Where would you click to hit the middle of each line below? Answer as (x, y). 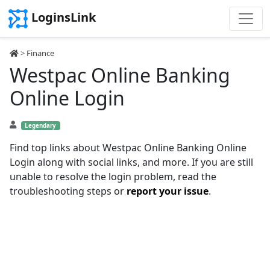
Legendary (41, 126)
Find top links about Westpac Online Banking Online (128, 148)
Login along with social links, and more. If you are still (131, 162)
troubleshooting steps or (68, 191)
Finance (40, 53)
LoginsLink (64, 17)
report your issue (168, 191)
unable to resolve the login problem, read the (113, 177)
